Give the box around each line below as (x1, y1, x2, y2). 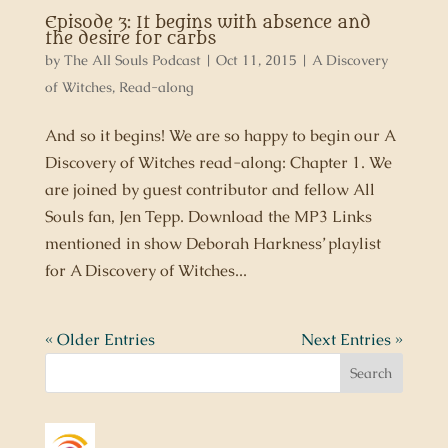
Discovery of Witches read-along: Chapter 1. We (44, 152, 392, 173)
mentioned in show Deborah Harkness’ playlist (44, 233, 381, 254)
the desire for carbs (44, 29, 216, 49)
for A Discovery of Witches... (44, 260, 247, 281)
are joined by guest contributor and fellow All (44, 179, 375, 200)
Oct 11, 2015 (215, 51, 297, 69)
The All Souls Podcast (63, 51, 201, 69)
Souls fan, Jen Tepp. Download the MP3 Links (44, 206, 372, 227)
